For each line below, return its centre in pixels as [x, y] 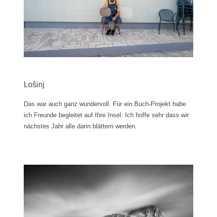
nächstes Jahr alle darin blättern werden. [80, 126]
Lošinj [34, 84]
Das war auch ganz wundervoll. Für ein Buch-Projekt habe [105, 104]
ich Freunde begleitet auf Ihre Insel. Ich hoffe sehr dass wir [106, 115]
